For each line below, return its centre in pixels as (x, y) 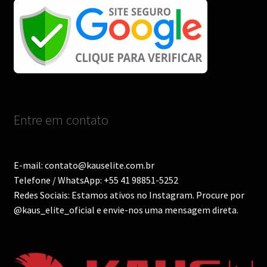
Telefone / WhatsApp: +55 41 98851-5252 (96, 180)
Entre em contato (61, 119)
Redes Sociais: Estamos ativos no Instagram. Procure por (129, 195)
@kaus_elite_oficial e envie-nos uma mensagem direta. (126, 210)
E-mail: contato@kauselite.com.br (84, 165)
